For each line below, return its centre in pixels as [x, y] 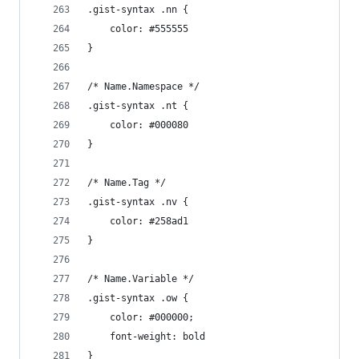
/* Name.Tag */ [127, 183]
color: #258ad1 [149, 221]
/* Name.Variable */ [141, 279]
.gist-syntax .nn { [138, 10]
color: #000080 [149, 125]
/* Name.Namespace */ [143, 87]
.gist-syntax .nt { [138, 106]
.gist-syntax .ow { [138, 298]
